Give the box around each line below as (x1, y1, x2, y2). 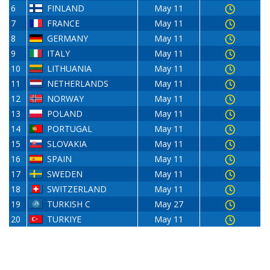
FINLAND (46, 2, 84, 14)
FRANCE (46, 17, 80, 30)
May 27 (154, 198, 183, 210)
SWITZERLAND (46, 183, 107, 195)
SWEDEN (46, 168, 83, 180)
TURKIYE (46, 213, 81, 225)
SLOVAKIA (46, 138, 87, 150)
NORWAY (46, 93, 84, 105)
